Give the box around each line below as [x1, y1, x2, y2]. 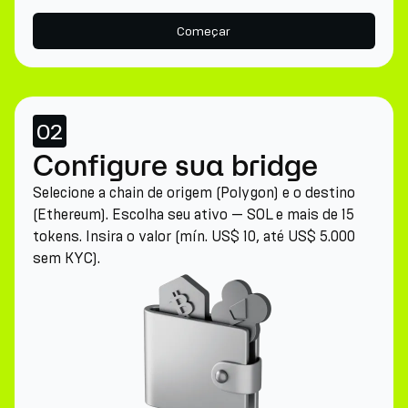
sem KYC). [33, 250, 100, 267]
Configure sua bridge [33, 148, 318, 181]
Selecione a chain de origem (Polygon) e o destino [33, 184, 355, 201]
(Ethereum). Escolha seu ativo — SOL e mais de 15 [33, 206, 354, 223]
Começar [177, 23, 231, 39]
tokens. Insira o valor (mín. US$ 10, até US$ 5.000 [33, 228, 355, 245]
